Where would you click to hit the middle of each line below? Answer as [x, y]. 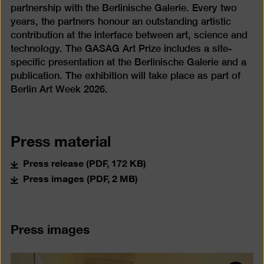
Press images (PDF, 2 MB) [80, 178]
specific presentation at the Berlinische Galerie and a [128, 62]
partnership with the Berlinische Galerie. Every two [123, 8]
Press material [60, 140]
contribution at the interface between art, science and [129, 35]
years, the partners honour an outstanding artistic [121, 21]
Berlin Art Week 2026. [59, 89]
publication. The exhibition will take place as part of [125, 75]
